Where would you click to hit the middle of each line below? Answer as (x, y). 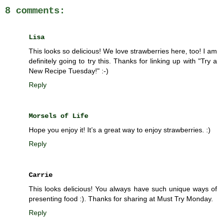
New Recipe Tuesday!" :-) (69, 71)
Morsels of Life (58, 116)
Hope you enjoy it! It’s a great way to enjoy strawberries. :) (120, 130)
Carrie (41, 175)
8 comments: (35, 11)
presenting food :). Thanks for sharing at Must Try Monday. (121, 198)
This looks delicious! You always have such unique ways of (123, 189)
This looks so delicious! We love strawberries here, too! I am (123, 51)
